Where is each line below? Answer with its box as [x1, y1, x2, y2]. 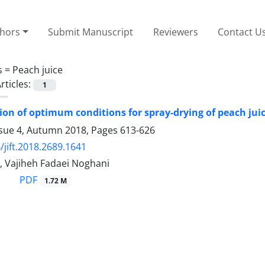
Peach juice [12, 63, 63, 76]
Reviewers [153, 25, 198, 38]
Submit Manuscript [48, 25, 134, 38]
